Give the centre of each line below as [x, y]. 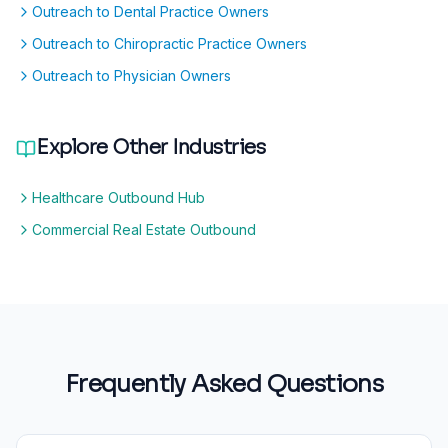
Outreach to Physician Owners [131, 75]
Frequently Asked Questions [224, 383]
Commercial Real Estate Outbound [144, 229]
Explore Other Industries [150, 147]
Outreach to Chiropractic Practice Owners [169, 43]
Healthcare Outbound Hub [118, 197]
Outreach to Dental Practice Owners [150, 11]
